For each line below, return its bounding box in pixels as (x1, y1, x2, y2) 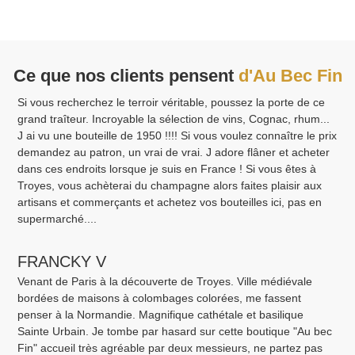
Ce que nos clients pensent (13, 66, 234, 86)
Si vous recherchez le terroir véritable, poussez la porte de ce (17, 96, 326, 109)
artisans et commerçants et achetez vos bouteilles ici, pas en (17, 196, 323, 209)
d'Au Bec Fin (238, 66, 342, 86)
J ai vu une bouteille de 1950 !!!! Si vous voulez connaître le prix (17, 129, 338, 143)
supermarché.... (17, 212, 97, 226)
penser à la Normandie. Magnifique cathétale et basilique (17, 308, 304, 322)
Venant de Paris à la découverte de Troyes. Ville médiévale (17, 275, 313, 288)
